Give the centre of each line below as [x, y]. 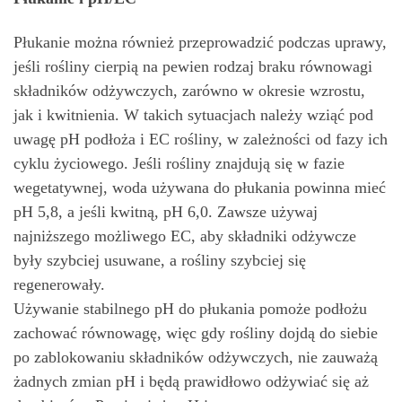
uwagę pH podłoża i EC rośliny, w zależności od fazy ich [201, 139]
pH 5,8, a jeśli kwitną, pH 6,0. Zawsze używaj [166, 212]
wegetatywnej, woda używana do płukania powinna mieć [200, 188]
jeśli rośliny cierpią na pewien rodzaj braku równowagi [193, 66]
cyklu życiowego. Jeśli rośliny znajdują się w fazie [179, 163]
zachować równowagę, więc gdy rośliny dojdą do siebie [196, 333]
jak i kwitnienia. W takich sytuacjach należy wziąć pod [193, 115]
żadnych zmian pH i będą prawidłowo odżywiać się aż [191, 381]
